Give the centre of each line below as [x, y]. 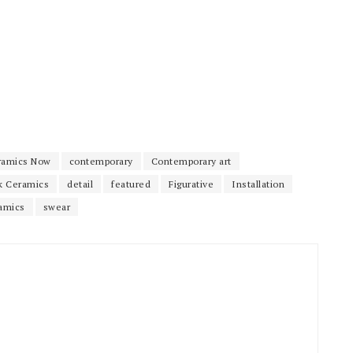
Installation [258, 184]
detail [80, 184]
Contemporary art [191, 161]
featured [131, 184]
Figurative [191, 184]
